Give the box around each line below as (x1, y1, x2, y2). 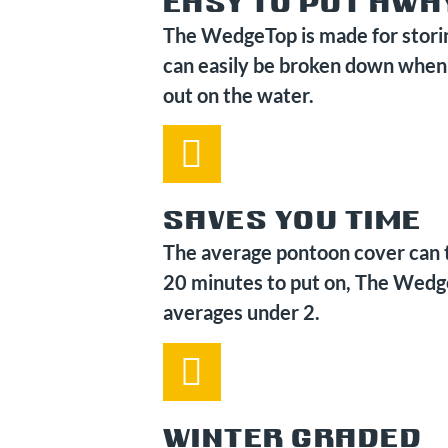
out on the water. (162, 82, 314, 107)
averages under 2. (162, 300, 320, 325)
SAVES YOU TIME (162, 209, 422, 235)
